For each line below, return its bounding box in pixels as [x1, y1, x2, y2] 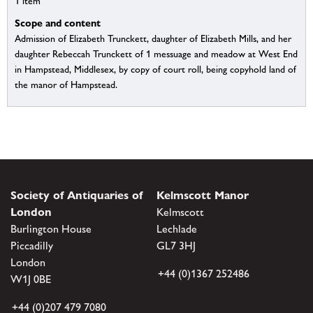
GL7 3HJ [156, 238, 196, 252]
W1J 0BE [10, 272, 51, 286]
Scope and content [15, 17, 101, 29]
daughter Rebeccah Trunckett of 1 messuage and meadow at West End [15, 48, 298, 60]
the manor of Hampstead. [15, 79, 117, 91]
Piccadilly [10, 238, 53, 252]
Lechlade [156, 221, 197, 235]
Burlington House [10, 221, 92, 235]
